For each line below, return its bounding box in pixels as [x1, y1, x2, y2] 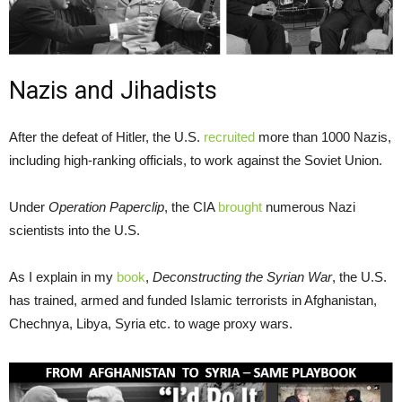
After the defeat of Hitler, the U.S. [9, 129, 204, 145]
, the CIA [164, 199, 218, 215]
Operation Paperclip [48, 199, 164, 215]
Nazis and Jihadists [9, 76, 217, 106]
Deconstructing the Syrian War [153, 269, 332, 285]
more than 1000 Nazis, [255, 129, 391, 145]
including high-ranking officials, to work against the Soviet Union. [9, 153, 382, 169]
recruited [204, 129, 255, 145]
